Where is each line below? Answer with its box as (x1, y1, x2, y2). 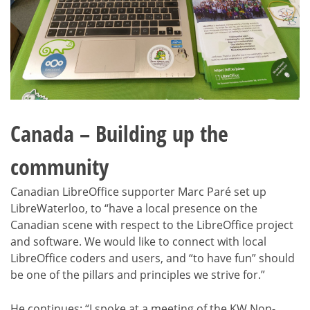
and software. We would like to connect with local (10, 234, 266, 250)
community (10, 152, 109, 182)
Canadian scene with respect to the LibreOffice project (10, 217, 293, 233)
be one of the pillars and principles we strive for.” (10, 267, 265, 283)
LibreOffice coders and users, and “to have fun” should (10, 250, 295, 266)
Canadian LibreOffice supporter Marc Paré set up (10, 184, 266, 200)
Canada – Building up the (10, 118, 228, 149)
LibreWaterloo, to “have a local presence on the (10, 201, 257, 217)
